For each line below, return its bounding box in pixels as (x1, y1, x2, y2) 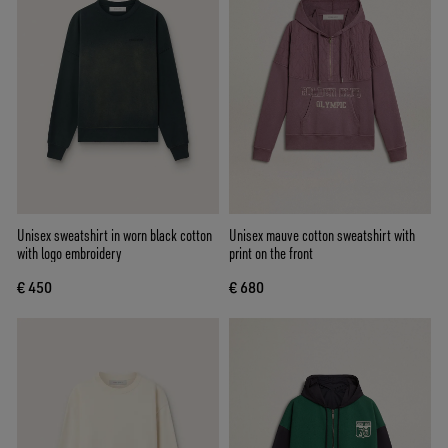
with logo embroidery (17, 243, 122, 264)
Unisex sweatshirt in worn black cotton (17, 225, 212, 246)
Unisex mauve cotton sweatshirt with (229, 225, 415, 246)
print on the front (229, 243, 313, 264)
